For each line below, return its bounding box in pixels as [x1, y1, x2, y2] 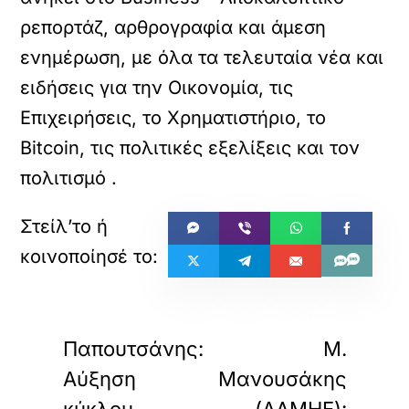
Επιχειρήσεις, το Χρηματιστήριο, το [20, 107, 327, 129]
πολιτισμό [20, 167, 107, 189]
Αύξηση [63, 367, 137, 391]
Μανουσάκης [218, 367, 348, 391]
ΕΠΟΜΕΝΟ [279, 315, 343, 329]
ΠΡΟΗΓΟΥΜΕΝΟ [68, 315, 167, 329]
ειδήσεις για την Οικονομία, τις [20, 77, 294, 99]
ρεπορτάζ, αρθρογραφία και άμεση [20, 16, 327, 38]
